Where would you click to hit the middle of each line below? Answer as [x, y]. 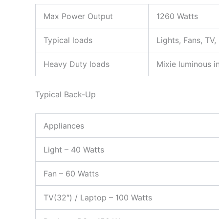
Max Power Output [78, 16]
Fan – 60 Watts [71, 173]
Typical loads [68, 40]
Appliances [64, 125]
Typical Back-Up [66, 95]
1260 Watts [177, 16]
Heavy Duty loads [77, 64]
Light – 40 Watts [74, 149]
